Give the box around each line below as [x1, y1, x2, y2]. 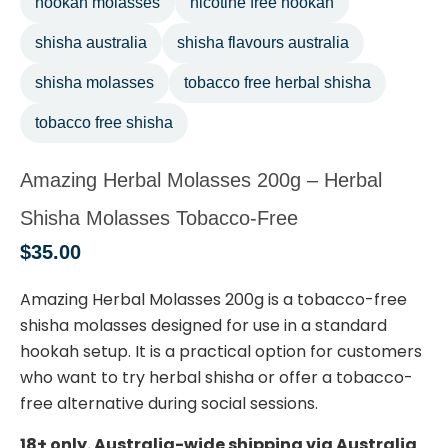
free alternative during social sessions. [20, 392, 318, 416]
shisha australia [35, 34, 147, 52]
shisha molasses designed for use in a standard [20, 314, 387, 338]
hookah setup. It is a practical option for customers [20, 340, 422, 364]
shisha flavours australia [177, 34, 349, 52]
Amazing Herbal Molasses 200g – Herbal [20, 169, 382, 192]
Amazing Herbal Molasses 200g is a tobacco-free [20, 288, 407, 312]
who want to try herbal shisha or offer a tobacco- [20, 366, 413, 390]
